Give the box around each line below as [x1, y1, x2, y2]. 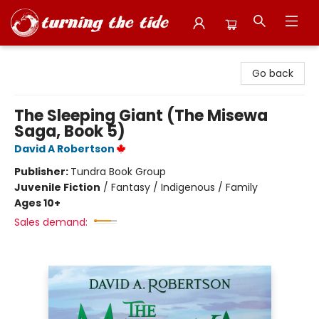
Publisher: [14, 164, 70, 179]
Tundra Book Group [70, 164, 166, 179]
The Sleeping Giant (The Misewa [14, 105, 268, 127]
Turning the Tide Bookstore [11, 51, 145, 65]
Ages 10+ [14, 196, 61, 210]
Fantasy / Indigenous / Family [111, 180, 258, 194]
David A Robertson [14, 142, 115, 156]
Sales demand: [14, 215, 88, 229]
